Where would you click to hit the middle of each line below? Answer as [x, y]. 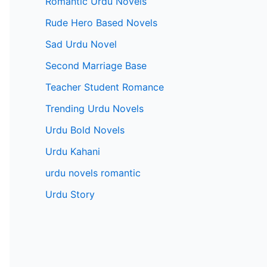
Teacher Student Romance [105, 87]
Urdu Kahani [73, 152]
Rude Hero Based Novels [101, 23]
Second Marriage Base [96, 66]
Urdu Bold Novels [85, 130]
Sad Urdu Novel [81, 44]
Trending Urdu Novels [94, 109]
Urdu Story [70, 195]
